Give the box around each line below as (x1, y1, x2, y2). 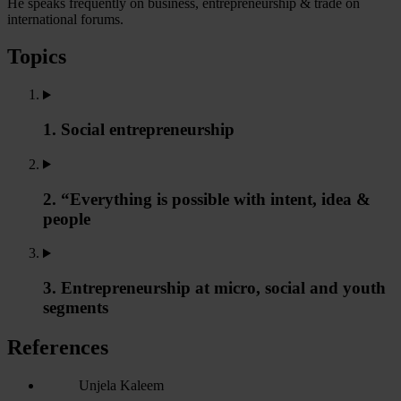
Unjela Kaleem (79, 377, 164, 393)
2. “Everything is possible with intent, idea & (43, 189, 371, 209)
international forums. (7, 11, 124, 27)
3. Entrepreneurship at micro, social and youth (43, 277, 386, 297)
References (7, 335, 108, 359)
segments (43, 297, 108, 317)
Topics (7, 45, 66, 69)
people (43, 209, 90, 228)
